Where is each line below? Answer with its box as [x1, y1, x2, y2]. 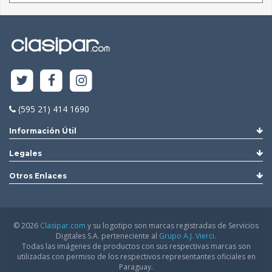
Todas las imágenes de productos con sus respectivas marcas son [21, 241, 251, 252]
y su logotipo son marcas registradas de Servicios [86, 220, 259, 231]
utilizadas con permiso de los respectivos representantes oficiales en [16, 251, 256, 262]
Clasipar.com [40, 220, 86, 231]
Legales [9, 149, 42, 158]
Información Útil [9, 126, 76, 136]
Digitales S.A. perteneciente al [56, 231, 159, 242]
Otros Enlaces [9, 171, 67, 181]
